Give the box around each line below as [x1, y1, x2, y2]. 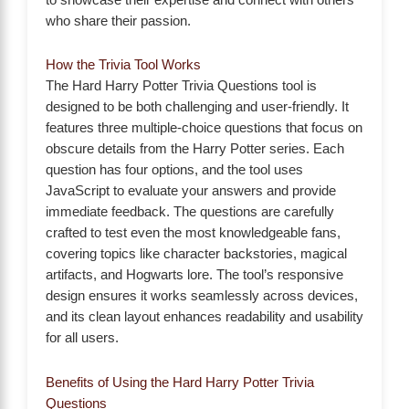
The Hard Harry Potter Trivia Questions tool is [46, 79, 317, 94]
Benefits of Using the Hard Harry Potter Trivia [46, 374, 314, 390]
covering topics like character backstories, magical [46, 246, 347, 262]
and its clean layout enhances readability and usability [46, 309, 363, 325]
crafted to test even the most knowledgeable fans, [46, 225, 341, 241]
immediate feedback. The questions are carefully [46, 204, 334, 220]
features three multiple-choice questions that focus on [46, 121, 362, 136]
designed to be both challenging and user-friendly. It [46, 100, 349, 115]
